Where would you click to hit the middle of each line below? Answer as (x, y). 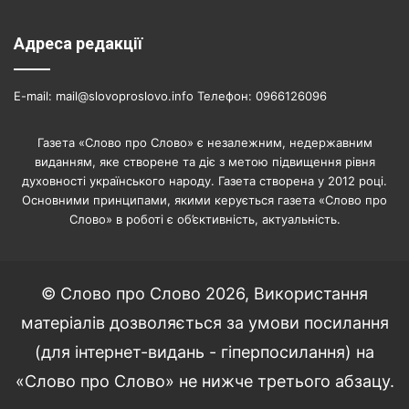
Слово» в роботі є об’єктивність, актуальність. (204, 219)
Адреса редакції (78, 43)
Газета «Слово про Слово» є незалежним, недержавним (204, 142)
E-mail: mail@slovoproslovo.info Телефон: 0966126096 (170, 95)
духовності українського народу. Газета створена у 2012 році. (204, 180)
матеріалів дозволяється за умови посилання (204, 322)
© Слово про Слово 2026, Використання (204, 293)
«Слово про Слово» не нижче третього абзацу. (204, 381)
